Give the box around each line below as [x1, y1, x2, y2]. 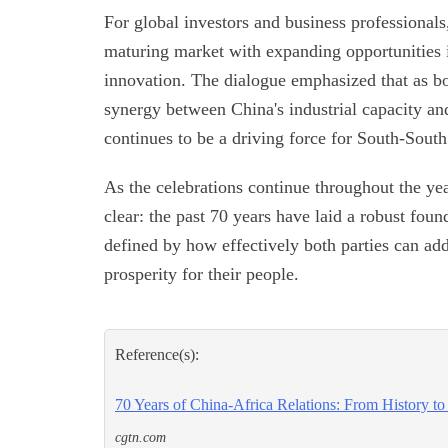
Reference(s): [115, 346, 199, 364]
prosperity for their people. [104, 264, 299, 285]
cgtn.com [115, 430, 166, 446]
